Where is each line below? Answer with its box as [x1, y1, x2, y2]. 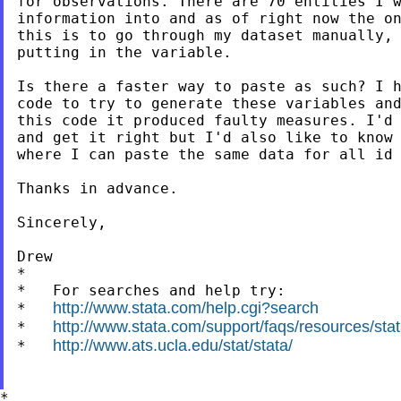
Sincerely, [16, 213, 107, 231]
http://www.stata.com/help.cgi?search [52, 298, 319, 317]
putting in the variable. [16, 43, 232, 61]
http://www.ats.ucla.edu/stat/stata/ [52, 336, 293, 354]
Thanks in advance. [16, 179, 178, 197]
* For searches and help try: [16, 281, 286, 299]
